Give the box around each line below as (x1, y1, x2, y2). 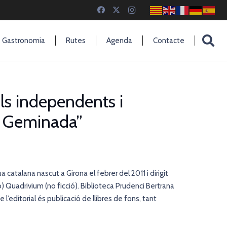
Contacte (153, 36, 184, 45)
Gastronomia (2, 36, 45, 45)
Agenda (106, 36, 132, 45)
